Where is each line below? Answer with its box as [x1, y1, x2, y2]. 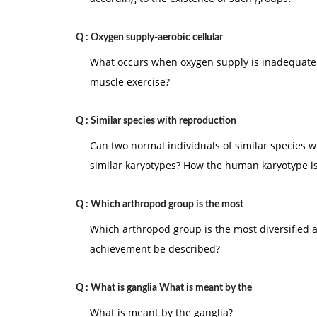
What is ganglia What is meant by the [91, 283, 252, 293]
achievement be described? [90, 242, 220, 255]
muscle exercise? [90, 75, 170, 88]
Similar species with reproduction [91, 116, 236, 126]
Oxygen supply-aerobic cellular [91, 33, 223, 42]
